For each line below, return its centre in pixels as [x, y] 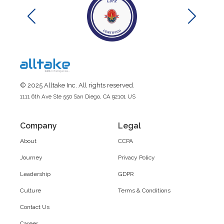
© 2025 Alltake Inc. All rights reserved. [77, 85]
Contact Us [35, 207]
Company [38, 125]
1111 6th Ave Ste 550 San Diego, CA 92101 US [78, 96]
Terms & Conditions [144, 190]
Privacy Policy [136, 157]
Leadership [35, 174]
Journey [31, 157]
